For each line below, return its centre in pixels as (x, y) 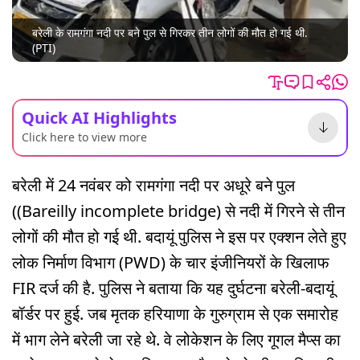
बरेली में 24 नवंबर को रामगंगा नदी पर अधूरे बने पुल (153, 185)
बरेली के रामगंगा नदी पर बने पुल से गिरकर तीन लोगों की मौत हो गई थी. (170, 33)
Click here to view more (84, 137)
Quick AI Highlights (99, 117)
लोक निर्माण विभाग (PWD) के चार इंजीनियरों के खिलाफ (171, 262)
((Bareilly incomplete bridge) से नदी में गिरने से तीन (178, 211)
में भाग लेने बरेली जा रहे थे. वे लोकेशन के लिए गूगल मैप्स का (176, 339)
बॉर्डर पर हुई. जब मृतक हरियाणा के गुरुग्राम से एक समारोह (175, 313)
